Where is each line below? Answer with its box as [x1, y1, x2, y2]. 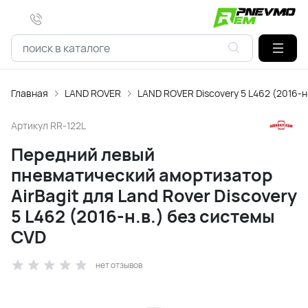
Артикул [11, 118, 50, 132]
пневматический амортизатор [11, 163, 273, 187]
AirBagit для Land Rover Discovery [11, 184, 297, 208]
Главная [11, 87, 48, 100]
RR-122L [50, 118, 86, 132]
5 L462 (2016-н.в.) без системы [11, 204, 275, 228]
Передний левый [11, 142, 155, 166]
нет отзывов [96, 259, 142, 271]
